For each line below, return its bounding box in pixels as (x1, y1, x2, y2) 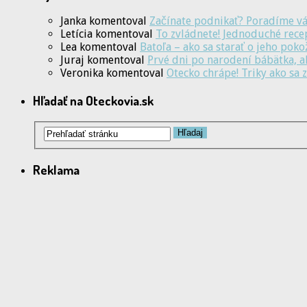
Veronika (60, 66, 103, 80)
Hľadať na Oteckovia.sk (33, 93, 153, 109)
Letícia (60, 27, 93, 41)
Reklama (33, 162, 79, 178)
